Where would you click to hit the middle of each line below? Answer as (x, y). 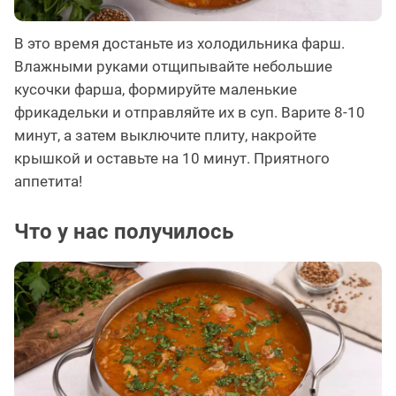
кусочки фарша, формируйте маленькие (156, 89)
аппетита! (48, 181)
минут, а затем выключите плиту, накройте (165, 135)
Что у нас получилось (124, 231)
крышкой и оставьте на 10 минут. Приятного (172, 158)
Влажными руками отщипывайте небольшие (173, 66)
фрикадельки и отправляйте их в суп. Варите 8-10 (190, 112)
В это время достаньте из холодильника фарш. (179, 43)
